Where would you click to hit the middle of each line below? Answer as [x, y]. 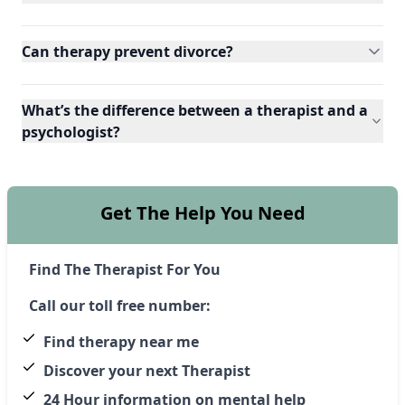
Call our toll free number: [120, 305]
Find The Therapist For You [125, 269]
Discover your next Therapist [147, 370]
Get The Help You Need [202, 212]
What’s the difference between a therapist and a [195, 110]
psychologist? [71, 132]
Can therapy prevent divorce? [127, 51]
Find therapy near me [121, 341]
